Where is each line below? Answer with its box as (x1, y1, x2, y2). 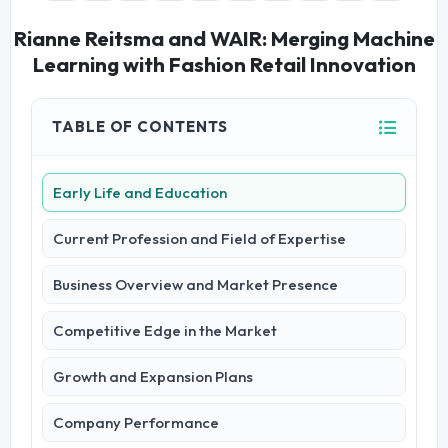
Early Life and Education (53, 183, 228, 203)
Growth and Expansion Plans (53, 367, 254, 387)
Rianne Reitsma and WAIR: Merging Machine (13, 26, 435, 52)
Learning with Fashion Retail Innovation (32, 52, 416, 78)
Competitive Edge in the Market (53, 321, 278, 341)
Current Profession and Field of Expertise (53, 229, 347, 249)
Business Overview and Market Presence (53, 275, 339, 295)
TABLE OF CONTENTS (52, 117, 228, 137)
